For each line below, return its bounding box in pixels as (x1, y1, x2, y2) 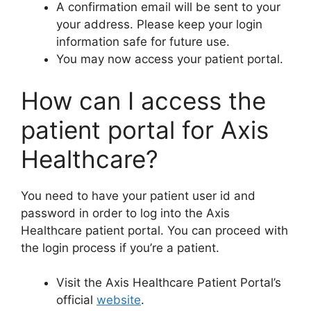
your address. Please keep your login (56, 17, 262, 31)
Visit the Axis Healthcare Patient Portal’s (56, 276, 281, 289)
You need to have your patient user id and (21, 188, 255, 203)
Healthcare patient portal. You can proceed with (21, 223, 288, 237)
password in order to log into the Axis (21, 205, 230, 220)
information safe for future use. (56, 35, 230, 49)
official (56, 293, 96, 307)
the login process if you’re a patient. (21, 240, 219, 255)
